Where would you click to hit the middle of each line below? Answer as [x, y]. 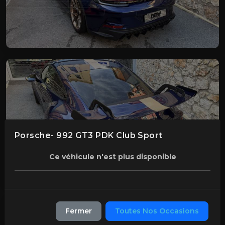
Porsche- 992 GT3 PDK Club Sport [89, 135]
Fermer [79, 211]
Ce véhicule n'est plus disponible [113, 157]
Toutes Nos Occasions [157, 211]
